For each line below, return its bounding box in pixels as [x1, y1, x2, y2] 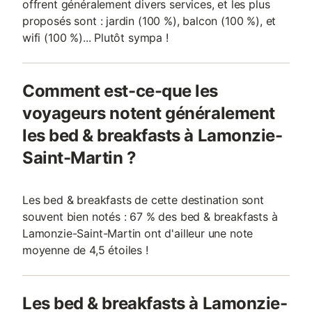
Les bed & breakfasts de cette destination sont [22, 193, 264, 207]
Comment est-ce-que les [22, 81, 218, 101]
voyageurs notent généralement [22, 103, 275, 123]
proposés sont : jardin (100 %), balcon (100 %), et [22, 14, 276, 28]
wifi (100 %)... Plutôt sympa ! [22, 31, 169, 45]
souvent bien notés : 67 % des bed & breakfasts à [22, 210, 278, 224]
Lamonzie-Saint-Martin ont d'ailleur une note [22, 226, 253, 240]
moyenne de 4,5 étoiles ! [22, 243, 148, 257]
